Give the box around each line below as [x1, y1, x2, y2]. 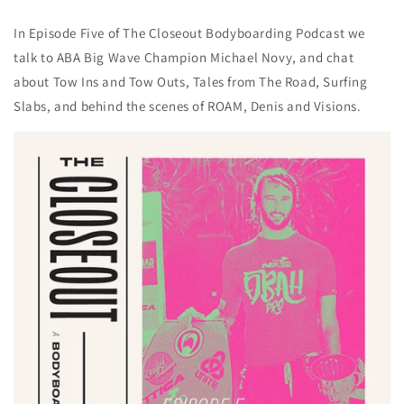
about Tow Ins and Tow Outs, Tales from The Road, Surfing [14, 73, 368, 90]
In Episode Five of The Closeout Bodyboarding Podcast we [14, 24, 366, 41]
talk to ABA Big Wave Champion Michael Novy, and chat [14, 49, 354, 66]
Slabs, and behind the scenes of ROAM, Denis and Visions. [14, 97, 362, 115]
